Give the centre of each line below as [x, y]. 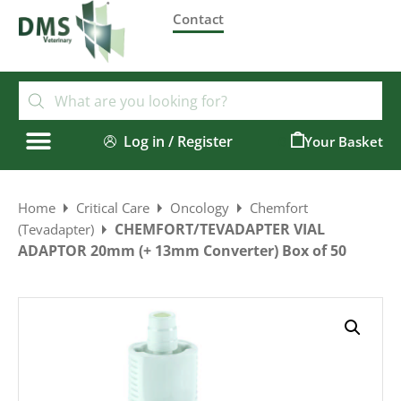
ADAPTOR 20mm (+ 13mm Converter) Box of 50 [182, 251]
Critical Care [113, 208]
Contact [199, 19]
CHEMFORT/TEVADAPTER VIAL [220, 229]
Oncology [200, 208]
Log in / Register [179, 141]
